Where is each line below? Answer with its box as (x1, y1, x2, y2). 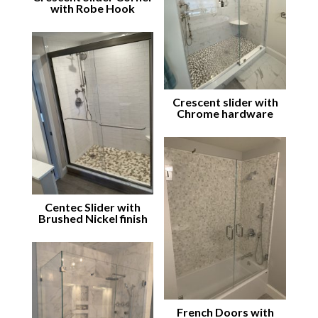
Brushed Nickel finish (38, 212, 148, 226)
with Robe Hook (50, 1, 136, 16)
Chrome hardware (177, 106, 274, 121)
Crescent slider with (172, 95, 278, 109)
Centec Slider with (45, 200, 141, 214)
